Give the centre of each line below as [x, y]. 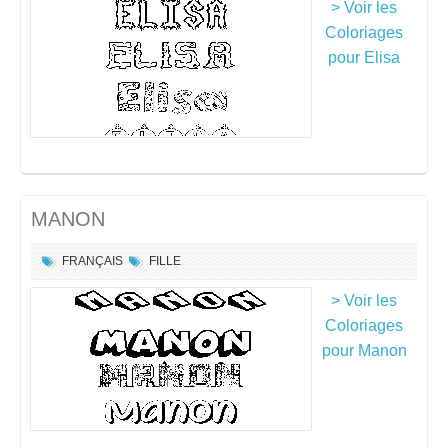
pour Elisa [364, 57]
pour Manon [364, 350]
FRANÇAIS [92, 261]
